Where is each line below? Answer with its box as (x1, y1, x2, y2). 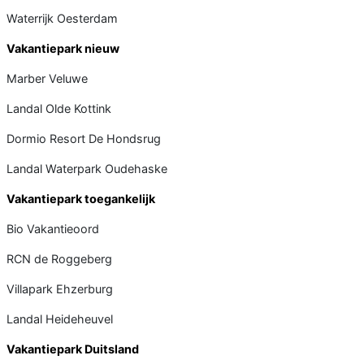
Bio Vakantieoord (6, 221, 99, 236)
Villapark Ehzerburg (6, 281, 113, 296)
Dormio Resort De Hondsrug (6, 131, 161, 145)
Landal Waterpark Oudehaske (6, 161, 167, 175)
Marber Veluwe (6, 71, 88, 85)
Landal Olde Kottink (6, 101, 111, 115)
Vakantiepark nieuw (6, 41, 119, 55)
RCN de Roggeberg (6, 251, 112, 266)
